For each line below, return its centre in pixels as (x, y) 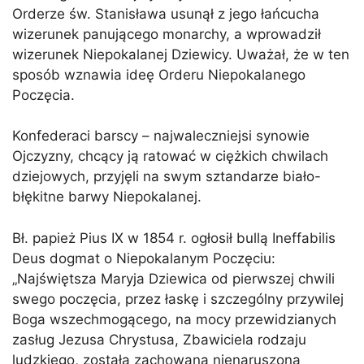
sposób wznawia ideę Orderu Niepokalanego (159, 74)
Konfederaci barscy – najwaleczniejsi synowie (161, 136)
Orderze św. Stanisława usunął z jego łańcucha (166, 13)
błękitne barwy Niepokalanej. (107, 197)
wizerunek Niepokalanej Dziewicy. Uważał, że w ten (181, 54)
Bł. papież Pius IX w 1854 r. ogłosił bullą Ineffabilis (174, 238)
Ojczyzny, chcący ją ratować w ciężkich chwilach (170, 156)
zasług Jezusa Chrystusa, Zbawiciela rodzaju (159, 339)
